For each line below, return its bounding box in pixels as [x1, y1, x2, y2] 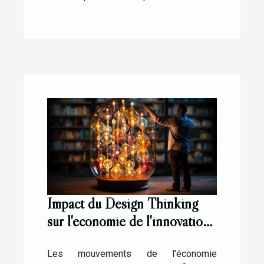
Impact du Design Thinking [47, 194, 198, 213]
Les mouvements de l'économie [47, 247, 217, 259]
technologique [47, 229, 126, 248]
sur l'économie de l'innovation [47, 212, 210, 230]
